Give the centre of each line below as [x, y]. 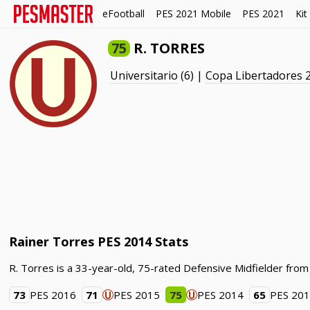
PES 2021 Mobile [193, 13]
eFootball [124, 13]
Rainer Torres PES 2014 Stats [99, 241]
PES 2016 [53, 295]
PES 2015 [137, 295]
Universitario [144, 75]
